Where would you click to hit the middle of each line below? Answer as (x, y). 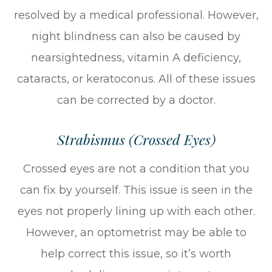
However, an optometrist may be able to (136, 233)
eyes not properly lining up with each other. (136, 212)
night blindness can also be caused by (136, 37)
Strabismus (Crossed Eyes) (136, 140)
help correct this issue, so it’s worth (136, 254)
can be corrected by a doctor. (136, 100)
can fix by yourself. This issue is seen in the (136, 190)
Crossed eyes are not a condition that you (136, 169)
